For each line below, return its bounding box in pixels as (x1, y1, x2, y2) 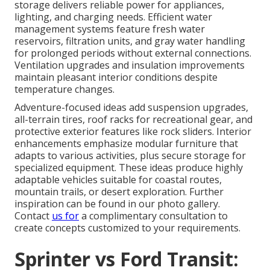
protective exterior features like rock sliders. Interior (14, 125, 251, 139)
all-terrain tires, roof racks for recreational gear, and (14, 113, 253, 127)
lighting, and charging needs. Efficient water (14, 10, 212, 24)
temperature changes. (14, 83, 115, 96)
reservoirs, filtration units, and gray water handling (14, 34, 245, 48)
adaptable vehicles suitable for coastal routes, (14, 173, 222, 187)
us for (52, 209, 79, 223)
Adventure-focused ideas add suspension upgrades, (14, 101, 248, 115)
